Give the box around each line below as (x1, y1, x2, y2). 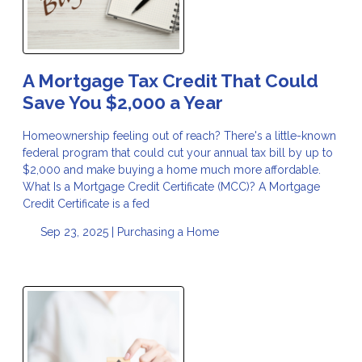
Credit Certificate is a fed (23, 196, 149, 210)
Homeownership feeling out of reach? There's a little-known (23, 128, 336, 142)
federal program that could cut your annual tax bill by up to (23, 145, 333, 159)
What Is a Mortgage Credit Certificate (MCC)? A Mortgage (23, 179, 320, 193)
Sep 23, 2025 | (36, 225, 117, 238)
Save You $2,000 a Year (23, 91, 223, 113)
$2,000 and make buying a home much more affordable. (23, 162, 321, 176)
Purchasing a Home (116, 225, 219, 238)
